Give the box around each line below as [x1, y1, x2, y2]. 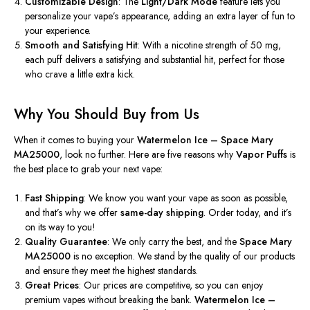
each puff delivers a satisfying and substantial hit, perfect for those [25, 52, 285, 66]
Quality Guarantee [25, 234, 108, 248]
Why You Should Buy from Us [14, 103, 199, 125]
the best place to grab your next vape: [14, 161, 163, 176]
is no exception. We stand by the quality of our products [71, 248, 295, 263]
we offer [81, 205, 121, 219]
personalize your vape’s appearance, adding [25, 8, 205, 23]
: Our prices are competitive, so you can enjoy [79, 277, 264, 292]
